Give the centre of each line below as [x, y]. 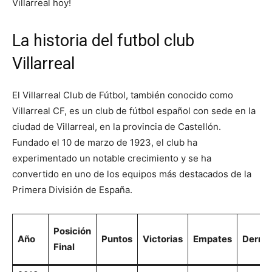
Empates [212, 239]
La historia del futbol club [103, 41]
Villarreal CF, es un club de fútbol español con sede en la [134, 111]
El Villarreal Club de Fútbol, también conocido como [123, 95]
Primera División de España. [72, 190]
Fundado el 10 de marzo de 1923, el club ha [105, 143]
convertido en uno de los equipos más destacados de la [132, 174]
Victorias [163, 239]
